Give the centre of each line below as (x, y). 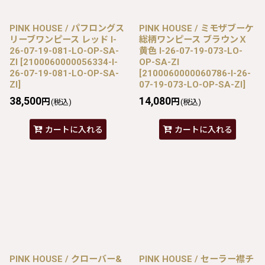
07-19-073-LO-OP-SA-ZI (191, 84)
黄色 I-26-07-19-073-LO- (191, 51)
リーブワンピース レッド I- (63, 39)
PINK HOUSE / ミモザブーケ (196, 28)
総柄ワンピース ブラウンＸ (193, 39)
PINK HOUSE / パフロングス (67, 28)
